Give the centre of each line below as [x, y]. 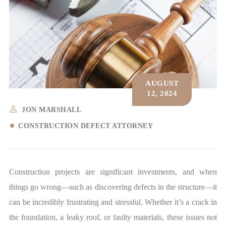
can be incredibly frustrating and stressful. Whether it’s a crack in [113, 202]
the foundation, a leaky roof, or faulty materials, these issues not [113, 217]
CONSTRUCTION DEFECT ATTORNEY [86, 126]
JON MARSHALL [51, 110]
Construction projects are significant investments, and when [113, 172]
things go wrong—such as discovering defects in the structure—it [113, 187]
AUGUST [162, 83]
